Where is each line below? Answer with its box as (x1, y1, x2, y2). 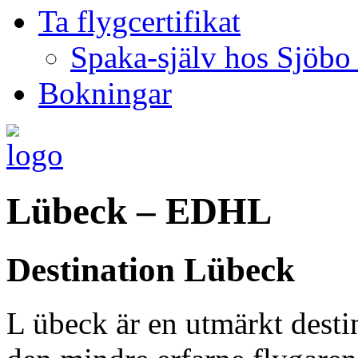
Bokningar (38, 76, 172, 110)
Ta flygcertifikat (38, 4, 241, 38)
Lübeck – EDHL (6, 190, 272, 233)
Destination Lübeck (6, 250, 295, 288)
